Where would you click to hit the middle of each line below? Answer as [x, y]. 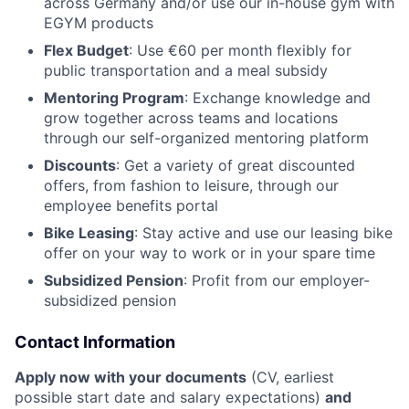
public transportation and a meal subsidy [186, 70]
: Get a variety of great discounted [236, 165]
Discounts [80, 165]
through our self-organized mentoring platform [206, 137]
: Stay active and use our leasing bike [263, 232]
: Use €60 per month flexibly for [240, 50]
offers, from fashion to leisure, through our [191, 185]
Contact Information [95, 341]
